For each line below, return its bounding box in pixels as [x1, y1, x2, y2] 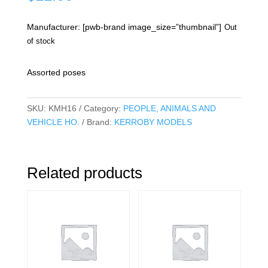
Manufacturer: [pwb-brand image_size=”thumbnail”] [26, 22, 221, 32]
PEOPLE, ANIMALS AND [123, 103, 216, 114]
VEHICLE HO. [26, 117, 80, 127]
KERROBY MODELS [114, 117, 192, 127]
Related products [26, 164, 142, 182]
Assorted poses [26, 68, 86, 78]
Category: [83, 103, 123, 114]
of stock [26, 36, 55, 46]
